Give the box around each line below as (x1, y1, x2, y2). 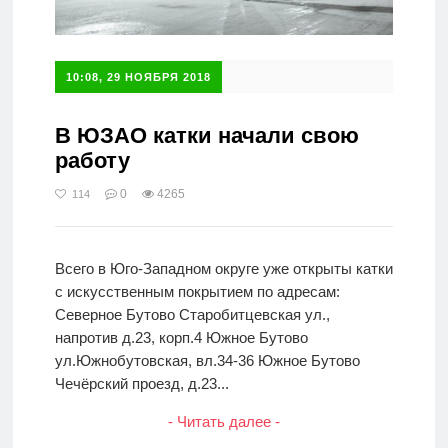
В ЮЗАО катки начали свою (54, 123, 359, 149)
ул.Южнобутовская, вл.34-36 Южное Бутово (54, 352, 360, 370)
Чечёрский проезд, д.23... (54, 375, 229, 393)
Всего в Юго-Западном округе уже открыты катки (54, 260, 393, 278)
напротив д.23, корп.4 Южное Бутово (54, 329, 308, 347)
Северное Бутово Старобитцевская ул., (54, 306, 330, 324)
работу (54, 148, 130, 174)
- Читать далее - (167, 413, 280, 431)
